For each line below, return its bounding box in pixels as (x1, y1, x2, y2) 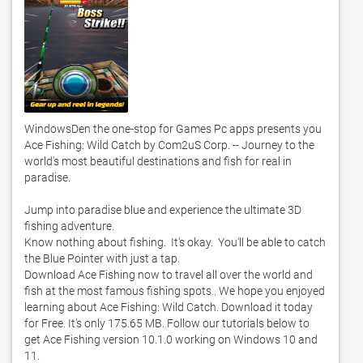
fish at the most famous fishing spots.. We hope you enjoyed (24, 284, 325, 297)
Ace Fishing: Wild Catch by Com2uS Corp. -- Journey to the (24, 139, 314, 152)
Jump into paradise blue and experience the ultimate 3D (24, 203, 301, 216)
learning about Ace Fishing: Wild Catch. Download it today (24, 301, 313, 314)
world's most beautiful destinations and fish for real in (24, 155, 292, 168)
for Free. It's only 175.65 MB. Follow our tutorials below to (24, 317, 310, 330)
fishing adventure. (24, 220, 117, 233)
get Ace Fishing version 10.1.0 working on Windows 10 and (24, 333, 318, 346)
